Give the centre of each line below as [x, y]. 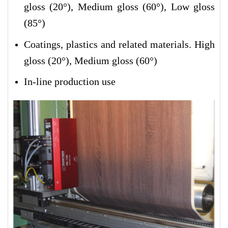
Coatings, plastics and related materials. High [119, 44]
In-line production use [69, 82]
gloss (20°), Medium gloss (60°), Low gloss [119, 7]
